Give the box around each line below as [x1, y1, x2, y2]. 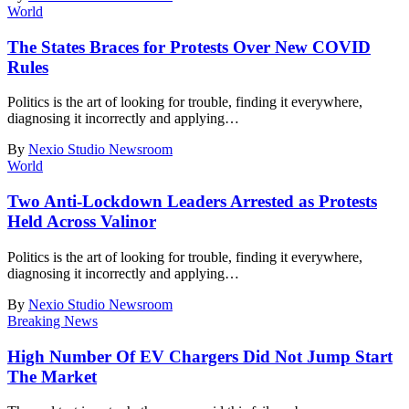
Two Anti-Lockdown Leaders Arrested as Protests [7, 192, 377, 212]
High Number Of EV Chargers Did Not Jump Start [7, 346, 393, 366]
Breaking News [7, 312, 98, 329]
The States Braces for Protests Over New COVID [7, 37, 371, 57]
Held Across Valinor [7, 212, 156, 232]
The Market [7, 366, 97, 386]
